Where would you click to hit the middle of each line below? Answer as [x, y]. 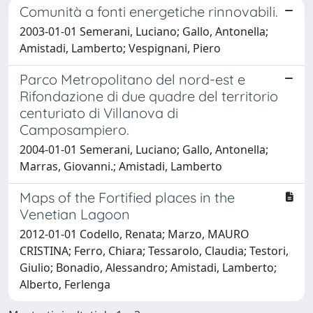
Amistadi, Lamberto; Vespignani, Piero [120, 48]
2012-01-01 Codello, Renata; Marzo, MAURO [134, 234]
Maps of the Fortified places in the [127, 197]
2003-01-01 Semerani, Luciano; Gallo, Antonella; [144, 31]
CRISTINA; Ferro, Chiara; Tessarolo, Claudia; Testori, [154, 251]
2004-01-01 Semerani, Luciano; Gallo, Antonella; [144, 150]
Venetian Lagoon [75, 214]
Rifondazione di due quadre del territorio [149, 96]
